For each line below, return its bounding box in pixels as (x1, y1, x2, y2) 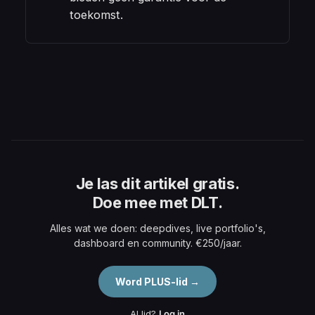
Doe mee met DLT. (92, 193, 223, 212)
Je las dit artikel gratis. (75, 174, 240, 193)
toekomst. (70, 8, 124, 22)
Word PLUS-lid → (115, 276, 200, 288)
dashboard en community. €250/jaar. (73, 237, 242, 250)
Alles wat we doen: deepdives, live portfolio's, (49, 222, 266, 235)
